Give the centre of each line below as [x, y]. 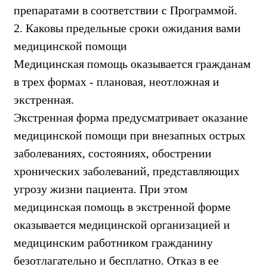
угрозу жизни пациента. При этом [101, 189]
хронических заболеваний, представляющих [127, 171]
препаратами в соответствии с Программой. [125, 10]
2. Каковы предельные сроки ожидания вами [127, 28]
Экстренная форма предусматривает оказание [131, 117]
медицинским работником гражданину [113, 242]
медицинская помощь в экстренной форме [122, 207]
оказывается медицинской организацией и [122, 224]
